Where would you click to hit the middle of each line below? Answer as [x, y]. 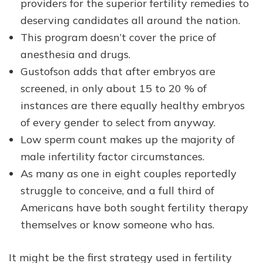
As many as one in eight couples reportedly [129, 173]
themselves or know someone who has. [117, 224]
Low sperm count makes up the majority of [128, 139]
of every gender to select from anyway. [118, 122]
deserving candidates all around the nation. [130, 20]
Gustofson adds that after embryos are [118, 71]
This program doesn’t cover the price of [118, 37]
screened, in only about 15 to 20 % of [114, 88]
